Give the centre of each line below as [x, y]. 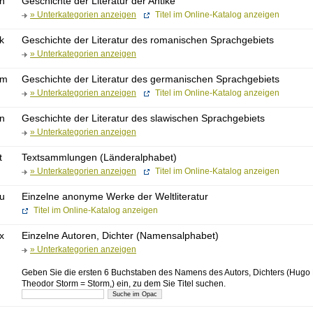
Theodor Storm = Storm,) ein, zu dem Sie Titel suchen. [124, 283]
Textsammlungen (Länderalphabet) [99, 157]
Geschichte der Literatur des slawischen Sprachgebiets [143, 118]
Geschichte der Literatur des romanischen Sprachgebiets [148, 39]
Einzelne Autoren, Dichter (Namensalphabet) [120, 235]
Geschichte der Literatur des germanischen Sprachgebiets [151, 79]
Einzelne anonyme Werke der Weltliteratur [115, 196]
